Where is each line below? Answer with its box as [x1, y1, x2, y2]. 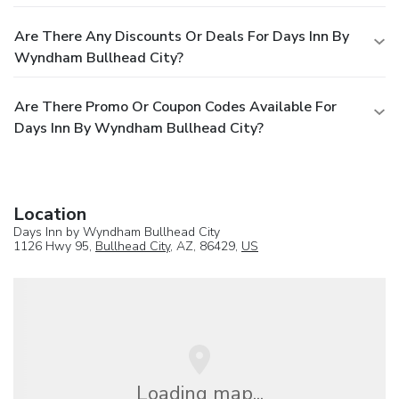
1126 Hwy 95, [13, 237, 95, 255]
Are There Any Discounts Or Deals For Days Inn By [14, 26, 349, 46]
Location [13, 201, 86, 226]
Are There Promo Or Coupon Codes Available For [14, 96, 337, 117]
